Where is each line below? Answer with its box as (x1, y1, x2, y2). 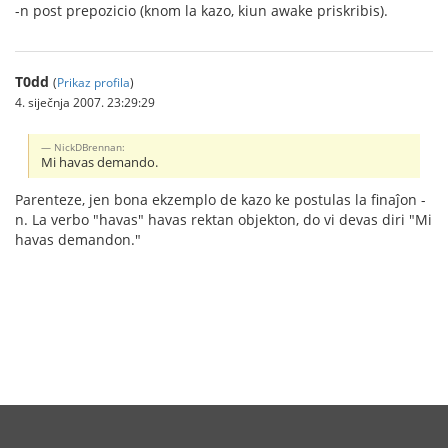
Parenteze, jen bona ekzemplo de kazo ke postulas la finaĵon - (15, 190, 426, 210)
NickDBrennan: (54, 140, 126, 155)
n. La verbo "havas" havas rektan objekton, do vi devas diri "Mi (15, 210, 432, 230)
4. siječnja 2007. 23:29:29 (15, 93, 155, 110)
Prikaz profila (57, 73, 130, 90)
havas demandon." (15, 230, 141, 250)
